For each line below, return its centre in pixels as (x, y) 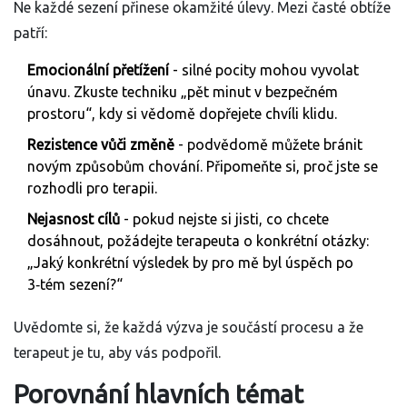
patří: (30, 33)
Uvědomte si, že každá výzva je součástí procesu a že (189, 328)
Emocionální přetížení (98, 70)
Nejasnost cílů (74, 219)
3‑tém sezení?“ (75, 285)
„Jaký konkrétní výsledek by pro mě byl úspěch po (190, 263)
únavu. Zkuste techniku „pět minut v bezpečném (183, 92)
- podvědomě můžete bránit (268, 145)
